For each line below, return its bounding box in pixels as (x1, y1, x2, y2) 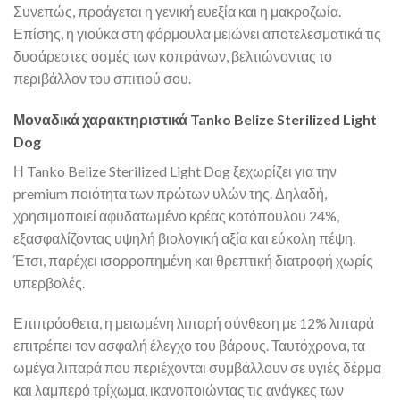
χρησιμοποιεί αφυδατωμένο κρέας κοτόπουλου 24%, (13, 206, 339, 224)
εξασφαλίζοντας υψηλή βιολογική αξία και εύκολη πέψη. (13, 229, 355, 246)
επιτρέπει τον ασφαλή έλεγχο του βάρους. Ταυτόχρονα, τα (13, 337, 365, 354)
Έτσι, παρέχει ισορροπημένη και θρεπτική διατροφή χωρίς (13, 251, 373, 269)
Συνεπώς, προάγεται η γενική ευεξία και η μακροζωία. (13, 2, 341, 20)
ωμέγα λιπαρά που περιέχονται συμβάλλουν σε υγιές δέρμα (13, 359, 381, 377)
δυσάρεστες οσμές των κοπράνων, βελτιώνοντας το (13, 46, 332, 64)
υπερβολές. (13, 273, 85, 291)
